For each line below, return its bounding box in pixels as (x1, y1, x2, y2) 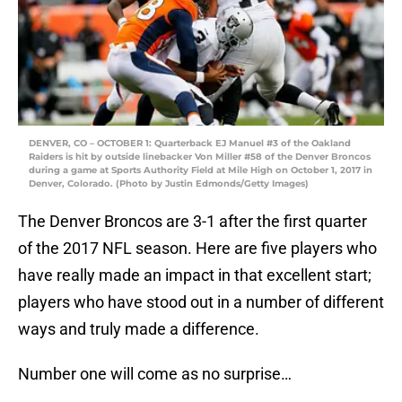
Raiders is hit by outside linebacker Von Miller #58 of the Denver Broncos (29, 151, 371, 163)
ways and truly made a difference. (18, 319, 259, 339)
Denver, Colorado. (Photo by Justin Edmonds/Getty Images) (29, 178, 309, 190)
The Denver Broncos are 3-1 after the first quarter (18, 212, 367, 232)
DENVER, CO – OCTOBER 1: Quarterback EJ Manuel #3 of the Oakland (29, 137, 351, 150)
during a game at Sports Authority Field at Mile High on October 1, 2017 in (29, 164, 372, 177)
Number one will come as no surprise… (18, 364, 292, 384)
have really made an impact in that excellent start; (18, 266, 371, 285)
